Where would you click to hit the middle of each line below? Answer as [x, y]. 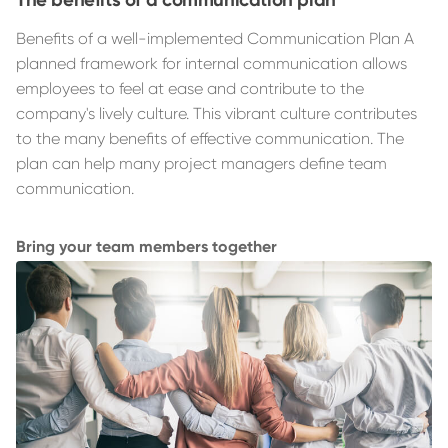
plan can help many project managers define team [201, 163]
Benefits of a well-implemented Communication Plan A [215, 38]
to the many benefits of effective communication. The [210, 138]
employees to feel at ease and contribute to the [190, 88]
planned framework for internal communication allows [211, 63]
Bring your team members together [146, 246]
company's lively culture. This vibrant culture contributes [216, 113]
